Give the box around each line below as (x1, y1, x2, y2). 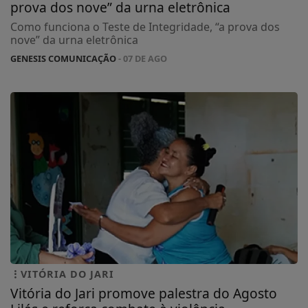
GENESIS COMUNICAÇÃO (10, 52, 116, 65)
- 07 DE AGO (116, 52, 167, 65)
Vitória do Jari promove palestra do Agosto (10, 283, 277, 302)
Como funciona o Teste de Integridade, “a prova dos (10, 19, 280, 35)
